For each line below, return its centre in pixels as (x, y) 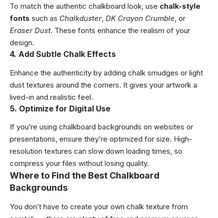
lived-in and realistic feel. (51, 97)
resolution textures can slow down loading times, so (96, 151)
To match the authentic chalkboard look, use (85, 6)
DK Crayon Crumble (140, 18)
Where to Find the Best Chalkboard (85, 176)
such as (45, 18)
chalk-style (180, 6)
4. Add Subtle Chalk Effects (63, 54)
